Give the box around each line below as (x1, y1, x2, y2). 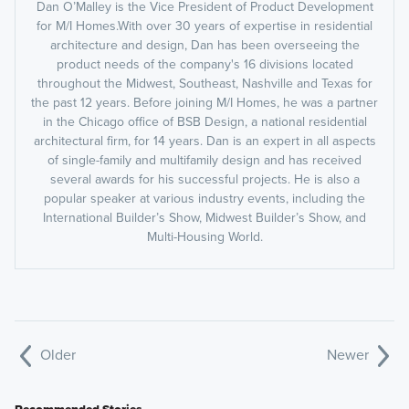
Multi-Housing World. (146, 227, 263, 246)
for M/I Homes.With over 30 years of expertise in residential (37, 16, 372, 36)
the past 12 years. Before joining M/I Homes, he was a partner (31, 93, 378, 112)
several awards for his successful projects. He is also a (49, 170, 360, 189)
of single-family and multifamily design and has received (47, 151, 362, 170)
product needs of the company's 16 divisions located (56, 55, 353, 74)
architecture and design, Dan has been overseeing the (49, 36, 360, 55)
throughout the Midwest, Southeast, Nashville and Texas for (37, 74, 372, 93)
